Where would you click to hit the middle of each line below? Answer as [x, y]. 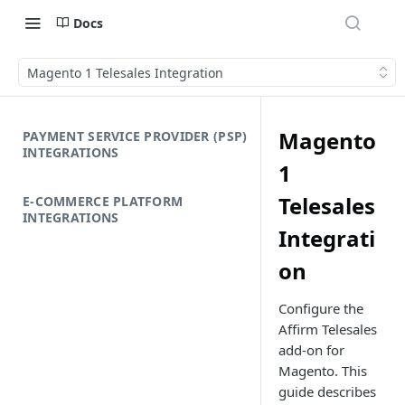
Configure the [321, 308]
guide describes [327, 391]
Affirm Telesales [328, 329]
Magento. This [323, 371]
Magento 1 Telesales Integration [125, 72]
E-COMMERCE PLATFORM [103, 201]
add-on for [311, 350]
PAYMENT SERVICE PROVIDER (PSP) [135, 136]
